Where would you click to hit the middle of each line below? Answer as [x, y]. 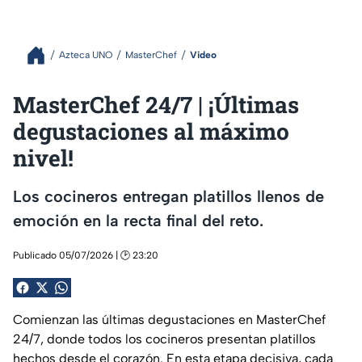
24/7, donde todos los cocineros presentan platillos [164, 339]
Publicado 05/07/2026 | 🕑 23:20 [86, 255]
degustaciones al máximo [151, 131]
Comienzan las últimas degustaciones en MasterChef [169, 319]
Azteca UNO [86, 55]
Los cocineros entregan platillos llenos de [168, 197]
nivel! [43, 158]
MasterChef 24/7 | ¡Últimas [156, 104]
